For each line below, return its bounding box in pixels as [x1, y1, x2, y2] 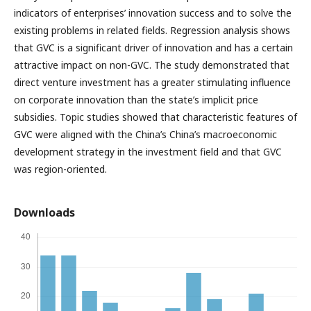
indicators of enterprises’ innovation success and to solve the [14, 6, 292, 20]
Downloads [14, 205, 75, 221]
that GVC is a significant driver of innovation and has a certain [14, 41, 293, 55]
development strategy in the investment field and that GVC [14, 145, 282, 159]
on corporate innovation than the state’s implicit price [14, 93, 258, 107]
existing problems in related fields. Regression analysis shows [14, 24, 290, 37]
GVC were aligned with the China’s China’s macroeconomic [14, 128, 277, 142]
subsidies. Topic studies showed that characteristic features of [14, 110, 297, 124]
